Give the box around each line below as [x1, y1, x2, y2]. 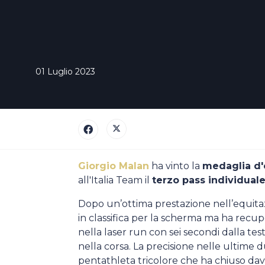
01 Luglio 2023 [35, 66, 95, 77]
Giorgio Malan [78, 160, 149, 172]
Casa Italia [60, 2, 151, 22]
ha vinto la [149, 160, 202, 172]
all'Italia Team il [78, 174, 152, 186]
